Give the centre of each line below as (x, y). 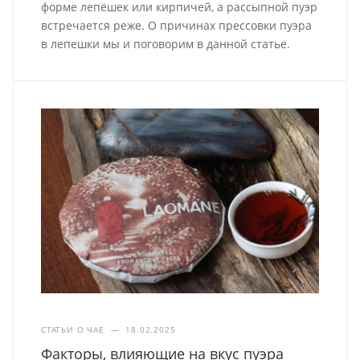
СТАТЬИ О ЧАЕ (73, 330)
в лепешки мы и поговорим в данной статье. (166, 43)
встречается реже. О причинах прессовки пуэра (177, 25)
